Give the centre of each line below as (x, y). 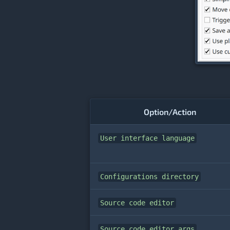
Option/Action (170, 112)
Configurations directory (149, 177)
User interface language (147, 138)
